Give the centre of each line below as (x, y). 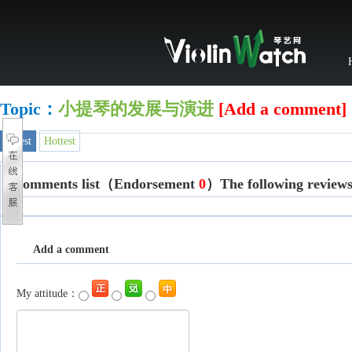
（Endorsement (149, 184)
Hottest (60, 141)
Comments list (56, 184)
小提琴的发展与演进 (136, 109)
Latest (18, 141)
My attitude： (48, 293)
